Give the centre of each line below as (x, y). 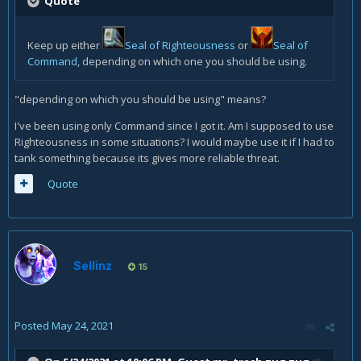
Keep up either (64, 45)
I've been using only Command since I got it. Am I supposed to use (174, 126)
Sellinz (93, 266)
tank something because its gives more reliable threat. (147, 158)
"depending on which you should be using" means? (141, 99)
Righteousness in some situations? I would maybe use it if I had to (174, 142)
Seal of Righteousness (180, 45)
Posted (33, 326)
